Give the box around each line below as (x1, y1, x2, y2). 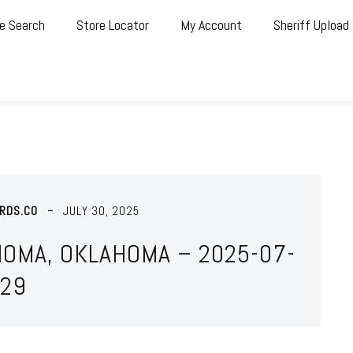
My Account (180, 16, 242, 34)
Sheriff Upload (273, 16, 349, 34)
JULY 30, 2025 (62, 203, 139, 218)
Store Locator (76, 16, 149, 34)
